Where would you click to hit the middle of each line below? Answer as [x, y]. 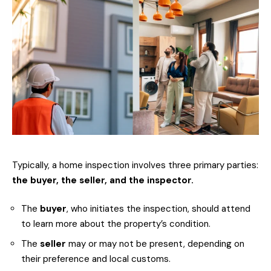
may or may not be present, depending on [155, 243]
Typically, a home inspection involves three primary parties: [135, 165]
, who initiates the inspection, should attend [158, 209]
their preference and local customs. [96, 259]
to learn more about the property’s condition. [116, 224]
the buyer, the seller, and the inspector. [103, 180]
